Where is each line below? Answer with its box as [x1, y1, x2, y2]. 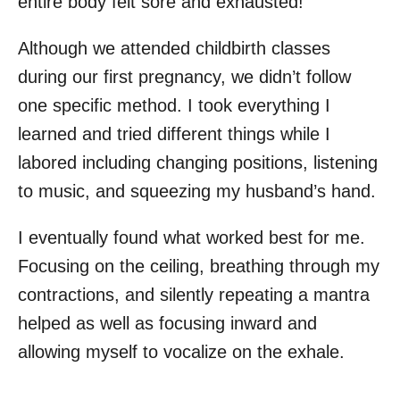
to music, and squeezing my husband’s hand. [18, 181, 376, 202]
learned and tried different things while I [18, 124, 330, 145]
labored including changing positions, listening [18, 153, 378, 173]
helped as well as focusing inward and [18, 313, 317, 334]
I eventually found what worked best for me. [18, 228, 365, 248]
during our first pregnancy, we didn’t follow [18, 67, 351, 87]
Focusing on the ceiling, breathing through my [18, 256, 379, 277]
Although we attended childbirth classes [18, 38, 330, 59]
